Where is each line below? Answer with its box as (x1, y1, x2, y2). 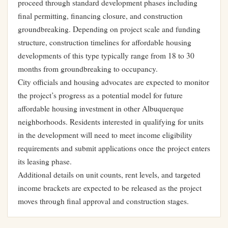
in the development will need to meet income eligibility (18, 130, 192, 140)
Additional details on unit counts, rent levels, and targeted (18, 169, 201, 180)
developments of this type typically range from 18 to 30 (18, 50, 194, 61)
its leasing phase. (18, 156, 72, 166)
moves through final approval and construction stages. (18, 196, 189, 206)
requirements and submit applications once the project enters (18, 143, 210, 153)
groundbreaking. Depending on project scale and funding (18, 24, 201, 34)
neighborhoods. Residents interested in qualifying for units (18, 117, 204, 127)
